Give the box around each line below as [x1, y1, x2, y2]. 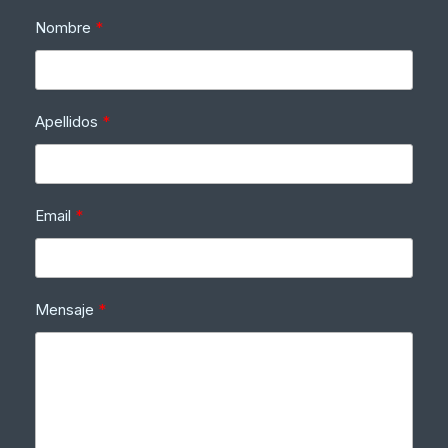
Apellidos [35, 111, 98, 131]
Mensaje [35, 299, 94, 319]
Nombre [35, 17, 91, 37]
